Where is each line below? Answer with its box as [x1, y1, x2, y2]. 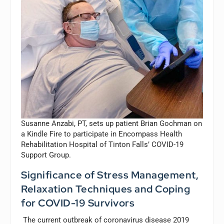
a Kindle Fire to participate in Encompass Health [21, 129, 182, 139]
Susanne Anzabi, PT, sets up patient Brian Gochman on [21, 119, 202, 128]
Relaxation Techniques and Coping [21, 182, 190, 196]
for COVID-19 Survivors [21, 196, 135, 210]
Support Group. [21, 150, 71, 160]
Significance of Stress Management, [21, 168, 199, 182]
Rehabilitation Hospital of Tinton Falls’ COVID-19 [21, 140, 184, 149]
